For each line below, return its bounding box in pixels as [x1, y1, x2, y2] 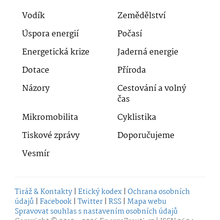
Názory [22, 82, 50, 95]
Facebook [40, 195, 72, 208]
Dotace [22, 63, 49, 77]
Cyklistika [117, 110, 156, 124]
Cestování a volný [117, 82, 186, 95]
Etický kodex [78, 186, 122, 198]
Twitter [78, 195, 103, 208]
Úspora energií [22, 27, 79, 41]
